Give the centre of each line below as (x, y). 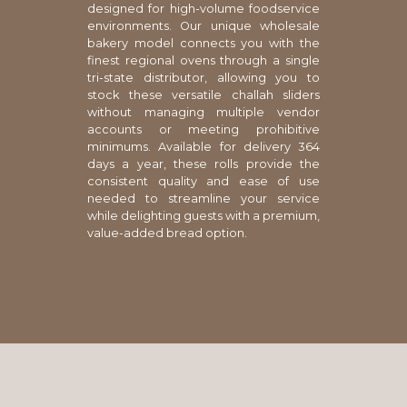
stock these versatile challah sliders (203, 94)
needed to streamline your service (203, 198)
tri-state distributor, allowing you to (203, 77)
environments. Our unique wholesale (203, 25)
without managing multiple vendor (203, 112)
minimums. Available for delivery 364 (203, 146)
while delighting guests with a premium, (203, 215)
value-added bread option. (167, 233)
